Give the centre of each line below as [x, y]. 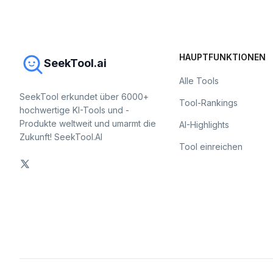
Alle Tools [199, 81]
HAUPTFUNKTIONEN [223, 57]
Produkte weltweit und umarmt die [88, 123]
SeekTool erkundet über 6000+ [84, 97]
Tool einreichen [211, 147]
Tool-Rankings [209, 103]
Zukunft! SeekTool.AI [61, 137]
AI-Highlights [204, 125]
